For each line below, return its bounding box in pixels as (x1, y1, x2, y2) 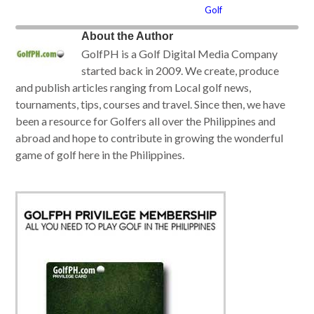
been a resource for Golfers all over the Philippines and (15, 114, 276, 128)
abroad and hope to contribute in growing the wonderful (15, 131, 284, 145)
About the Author (81, 30, 174, 43)
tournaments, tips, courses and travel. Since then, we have (15, 97, 286, 111)
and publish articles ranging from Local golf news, (15, 81, 252, 95)
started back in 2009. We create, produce (81, 64, 280, 78)
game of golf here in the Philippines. (15, 148, 185, 162)
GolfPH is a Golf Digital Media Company (81, 47, 278, 61)
